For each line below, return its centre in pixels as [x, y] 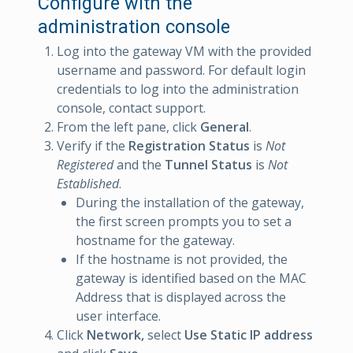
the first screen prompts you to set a [184, 222]
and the [139, 165]
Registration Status [189, 146]
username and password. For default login [181, 71]
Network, [115, 335]
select [164, 335]
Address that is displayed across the [181, 297]
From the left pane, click [128, 127]
